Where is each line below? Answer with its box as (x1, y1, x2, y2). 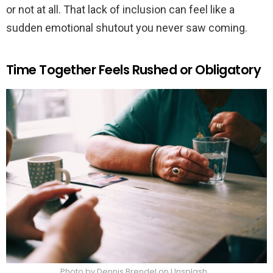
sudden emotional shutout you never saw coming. (6, 21, 247, 35)
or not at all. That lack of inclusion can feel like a (6, 3, 235, 16)
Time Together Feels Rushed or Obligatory (6, 61, 261, 79)
